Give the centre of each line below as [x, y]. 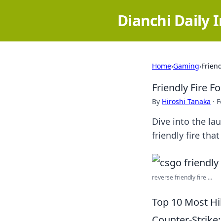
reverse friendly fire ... [182, 177]
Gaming [186, 66]
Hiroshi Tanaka [186, 101]
